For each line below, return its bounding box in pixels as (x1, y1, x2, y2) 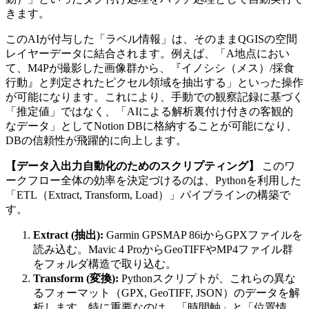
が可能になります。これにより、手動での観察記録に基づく (6, 91, 303, 103)
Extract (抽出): (33, 229, 103, 241)
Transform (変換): (33, 272, 119, 285)
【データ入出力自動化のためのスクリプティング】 (6, 160, 259, 172)
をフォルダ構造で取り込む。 (33, 258, 177, 270)
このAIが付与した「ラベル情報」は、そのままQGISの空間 (6, 33, 297, 46)
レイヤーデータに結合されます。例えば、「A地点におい (6, 48, 290, 60)
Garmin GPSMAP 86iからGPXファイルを (103, 229, 303, 241)
